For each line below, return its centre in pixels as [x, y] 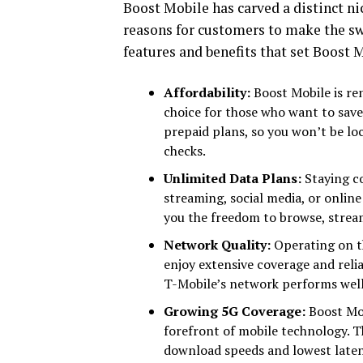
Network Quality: [217, 245]
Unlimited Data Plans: [233, 178]
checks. [185, 151]
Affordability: [209, 92]
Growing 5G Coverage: [235, 311]
